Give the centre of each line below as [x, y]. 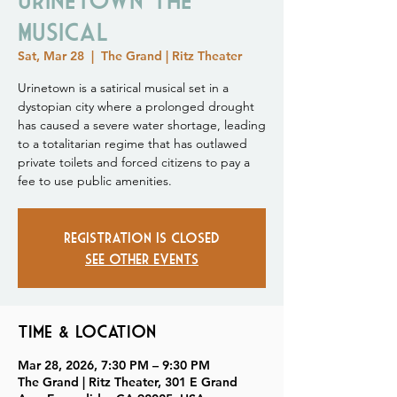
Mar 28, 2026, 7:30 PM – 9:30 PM [114, 365]
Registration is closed [142, 237]
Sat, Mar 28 [51, 56]
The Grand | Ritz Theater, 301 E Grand [128, 382]
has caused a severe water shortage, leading [142, 125]
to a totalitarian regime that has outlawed [132, 144]
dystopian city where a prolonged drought [136, 106]
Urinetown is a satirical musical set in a [123, 88]
